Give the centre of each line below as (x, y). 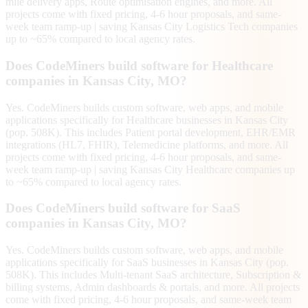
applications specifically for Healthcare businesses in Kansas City (147, 120)
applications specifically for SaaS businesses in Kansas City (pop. (147, 263)
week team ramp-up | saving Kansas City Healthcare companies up (150, 169)
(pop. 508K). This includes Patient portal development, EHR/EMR (151, 132)
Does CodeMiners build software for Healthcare (139, 65)
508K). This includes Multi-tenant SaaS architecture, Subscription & (153, 275)
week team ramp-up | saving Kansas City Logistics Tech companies (152, 27)
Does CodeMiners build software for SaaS (123, 208)
